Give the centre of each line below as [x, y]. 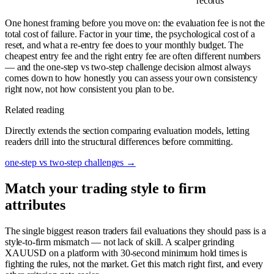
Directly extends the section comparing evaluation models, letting [127, 131]
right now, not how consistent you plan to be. [90, 89]
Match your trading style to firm [106, 188]
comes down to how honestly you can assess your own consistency [131, 78]
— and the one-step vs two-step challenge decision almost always [128, 67]
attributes [35, 205]
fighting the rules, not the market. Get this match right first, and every [134, 264]
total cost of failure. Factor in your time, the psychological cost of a [130, 34]
